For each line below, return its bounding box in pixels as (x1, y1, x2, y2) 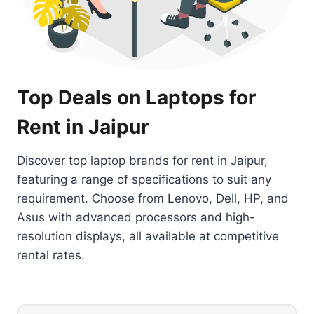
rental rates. (17, 247, 85, 262)
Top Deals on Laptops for (17, 85, 256, 109)
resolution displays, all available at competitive (17, 228, 279, 243)
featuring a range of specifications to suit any (17, 172, 271, 186)
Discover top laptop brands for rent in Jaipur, (17, 153, 268, 168)
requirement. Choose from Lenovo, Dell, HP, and (17, 191, 289, 205)
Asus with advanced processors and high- (17, 210, 255, 224)
